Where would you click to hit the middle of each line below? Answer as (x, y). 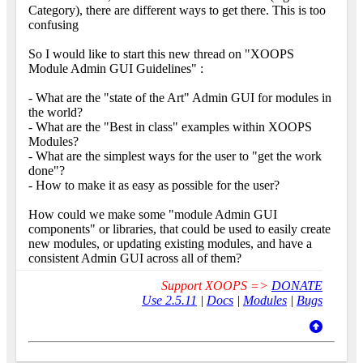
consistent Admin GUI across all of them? (135, 258)
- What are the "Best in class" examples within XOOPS (170, 127)
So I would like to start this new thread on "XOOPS (161, 54)
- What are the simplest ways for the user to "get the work (175, 156)
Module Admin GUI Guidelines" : (116, 69)
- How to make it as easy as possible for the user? (154, 186)
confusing (55, 25)
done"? (47, 171)
